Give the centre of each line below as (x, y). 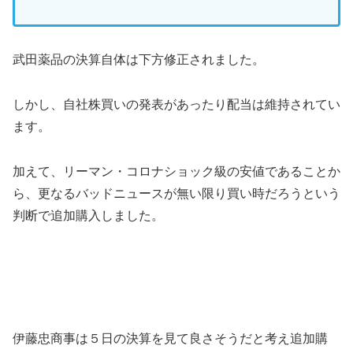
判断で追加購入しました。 (88, 216)
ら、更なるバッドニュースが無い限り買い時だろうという (176, 194)
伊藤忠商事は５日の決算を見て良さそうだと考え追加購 (170, 338)
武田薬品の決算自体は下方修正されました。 (139, 60)
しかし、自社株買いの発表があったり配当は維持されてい (176, 105)
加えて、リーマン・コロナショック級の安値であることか (176, 172)
